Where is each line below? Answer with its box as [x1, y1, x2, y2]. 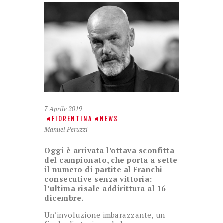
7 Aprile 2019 [44, 104, 82, 113]
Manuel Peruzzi [44, 124, 88, 134]
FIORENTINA [52, 114, 92, 123]
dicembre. [44, 193, 84, 203]
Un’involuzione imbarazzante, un [44, 210, 165, 220]
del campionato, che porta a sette [44, 155, 178, 165]
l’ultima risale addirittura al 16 [44, 183, 166, 194]
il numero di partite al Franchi [44, 164, 163, 175]
